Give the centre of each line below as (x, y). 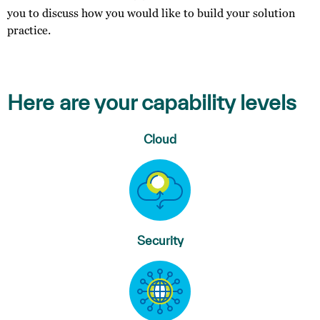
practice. (29, 30)
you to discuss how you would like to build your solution (151, 13)
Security (160, 240)
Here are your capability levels (152, 102)
